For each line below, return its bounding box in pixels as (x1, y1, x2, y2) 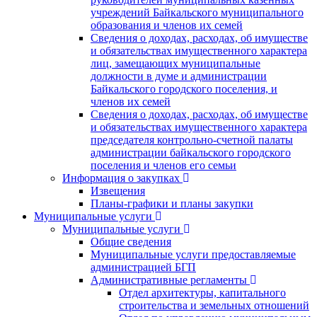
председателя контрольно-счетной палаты (91, 133, 293, 146)
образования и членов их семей (91, 18, 243, 31)
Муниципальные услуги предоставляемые (91, 248, 296, 260)
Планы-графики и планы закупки (91, 197, 253, 209)
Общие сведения (91, 235, 171, 248)
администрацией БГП (91, 260, 196, 273)
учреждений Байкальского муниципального (91, 6, 304, 18)
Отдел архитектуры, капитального (119, 286, 286, 299)
